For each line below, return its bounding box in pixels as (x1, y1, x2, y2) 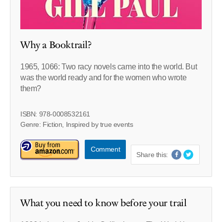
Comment (91, 145, 120, 153)
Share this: (136, 150, 168, 159)
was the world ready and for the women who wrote (20, 73, 187, 82)
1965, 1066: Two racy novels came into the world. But (20, 62, 197, 71)
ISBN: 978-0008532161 (20, 110, 90, 118)
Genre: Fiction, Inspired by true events (20, 120, 133, 128)
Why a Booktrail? (20, 38, 92, 52)
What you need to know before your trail (20, 196, 187, 210)
